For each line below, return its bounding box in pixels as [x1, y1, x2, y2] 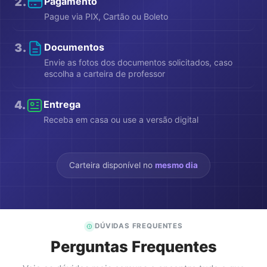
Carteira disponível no [69, 160, 155, 170]
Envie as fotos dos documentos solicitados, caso [44, 57, 232, 67]
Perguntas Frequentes [50, 237, 217, 256]
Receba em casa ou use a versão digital [44, 114, 198, 125]
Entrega [44, 98, 80, 110]
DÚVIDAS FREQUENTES [95, 222, 183, 231]
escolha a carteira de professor [44, 68, 165, 79]
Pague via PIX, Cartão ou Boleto [44, 11, 168, 21]
